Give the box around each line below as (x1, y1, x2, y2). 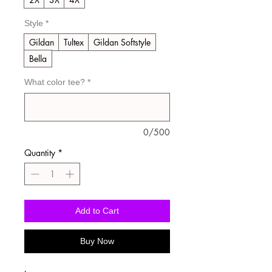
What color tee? (24, 76, 85, 87)
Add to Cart (75, 205, 119, 216)
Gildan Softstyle (93, 36, 151, 48)
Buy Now (80, 236, 114, 246)
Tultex (64, 36, 84, 48)
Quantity (24, 146, 55, 158)
